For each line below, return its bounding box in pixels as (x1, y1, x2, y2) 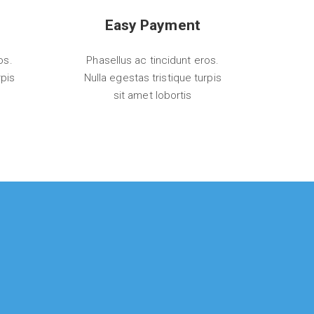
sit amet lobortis (113, 89, 192, 102)
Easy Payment (104, 17, 200, 34)
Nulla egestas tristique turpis (83, 71, 221, 84)
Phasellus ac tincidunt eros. (86, 54, 219, 67)
